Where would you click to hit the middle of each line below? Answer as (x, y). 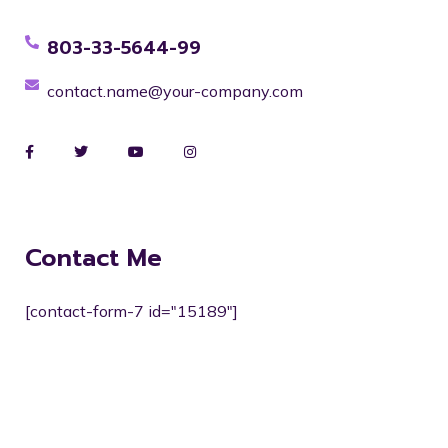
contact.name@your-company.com (175, 91)
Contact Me (93, 258)
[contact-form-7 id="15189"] (131, 311)
